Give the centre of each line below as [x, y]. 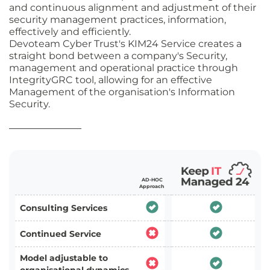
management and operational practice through [124, 68]
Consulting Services [64, 208]
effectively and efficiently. [70, 32]
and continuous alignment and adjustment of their [133, 8]
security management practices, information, [118, 20]
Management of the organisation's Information [122, 92]
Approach [152, 186]
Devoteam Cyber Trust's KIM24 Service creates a [125, 44]
